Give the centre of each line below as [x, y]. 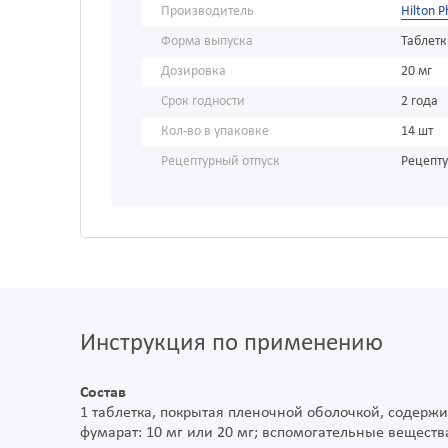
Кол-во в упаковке [215, 132]
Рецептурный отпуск [220, 162]
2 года [419, 102]
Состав [103, 393]
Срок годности [203, 102]
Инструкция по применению [231, 344]
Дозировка [193, 72]
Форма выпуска [207, 42]
